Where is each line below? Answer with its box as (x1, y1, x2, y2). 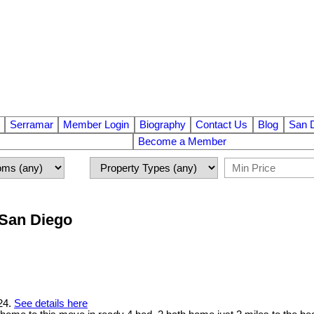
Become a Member (138, 135, 226, 147)
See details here (14, 297, 88, 309)
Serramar (9, 118, 53, 130)
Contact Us (196, 118, 248, 130)
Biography (139, 118, 186, 130)
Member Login (63, 118, 130, 130)
